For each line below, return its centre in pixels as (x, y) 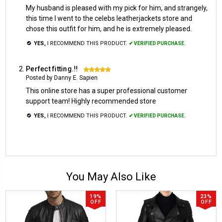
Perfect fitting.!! (52, 69)
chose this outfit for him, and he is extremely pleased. (109, 28)
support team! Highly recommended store (91, 101)
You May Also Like (111, 176)
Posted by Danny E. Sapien (62, 78)
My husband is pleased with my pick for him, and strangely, (117, 8)
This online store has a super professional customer (107, 90)
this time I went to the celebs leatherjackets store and (109, 18)
